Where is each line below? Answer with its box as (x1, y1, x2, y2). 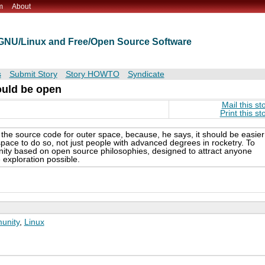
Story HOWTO (65, 70, 119, 79)
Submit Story (9, 70, 57, 79)
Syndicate (127, 70, 164, 79)
